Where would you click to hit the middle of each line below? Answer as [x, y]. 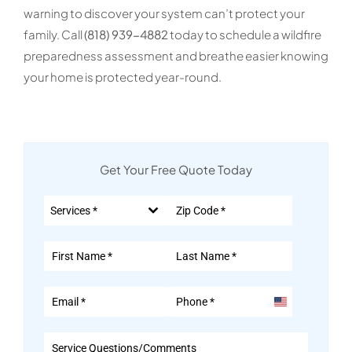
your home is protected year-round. [122, 76]
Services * [73, 210]
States [293, 328]
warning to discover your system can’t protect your [164, 13]
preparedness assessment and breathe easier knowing [176, 55]
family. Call [53, 34]
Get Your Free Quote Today [176, 169]
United [293, 307]
